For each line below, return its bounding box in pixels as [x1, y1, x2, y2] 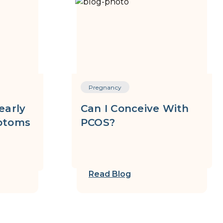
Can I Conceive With [80, 103, 189, 114]
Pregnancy [88, 84, 122, 91]
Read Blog [88, 169, 131, 179]
